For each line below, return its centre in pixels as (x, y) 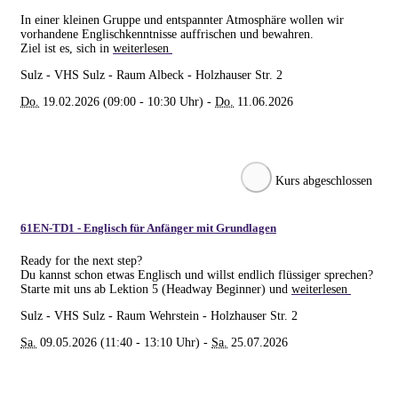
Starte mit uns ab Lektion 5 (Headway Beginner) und (156, 289)
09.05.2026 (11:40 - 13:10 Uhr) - (124, 342)
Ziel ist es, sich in (67, 48)
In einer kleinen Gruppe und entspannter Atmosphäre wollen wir (182, 20)
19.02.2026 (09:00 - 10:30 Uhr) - (127, 101)
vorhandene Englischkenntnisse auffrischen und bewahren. (167, 34)
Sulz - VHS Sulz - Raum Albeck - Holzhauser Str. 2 (151, 75)
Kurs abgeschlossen (322, 180)
